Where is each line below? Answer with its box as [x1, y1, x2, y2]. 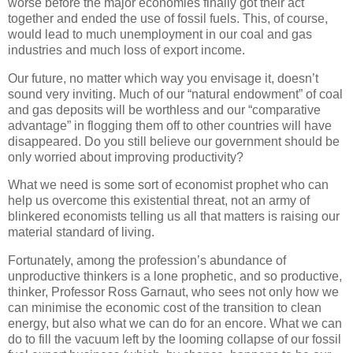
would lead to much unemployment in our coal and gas [8, 27, 312, 41]
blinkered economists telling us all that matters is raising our [8, 210, 340, 224]
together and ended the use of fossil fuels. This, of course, [8, 11, 328, 25]
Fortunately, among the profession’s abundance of [8, 254, 286, 268]
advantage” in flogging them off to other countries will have [8, 118, 332, 132]
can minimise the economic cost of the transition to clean [8, 301, 321, 315]
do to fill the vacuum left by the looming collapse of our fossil [8, 333, 341, 347]
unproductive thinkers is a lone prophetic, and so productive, [8, 269, 342, 284]
